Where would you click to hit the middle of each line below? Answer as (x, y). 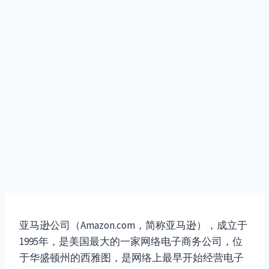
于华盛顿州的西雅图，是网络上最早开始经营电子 (131, 258)
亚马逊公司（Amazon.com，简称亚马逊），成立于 (133, 225)
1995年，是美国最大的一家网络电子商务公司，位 (131, 242)
